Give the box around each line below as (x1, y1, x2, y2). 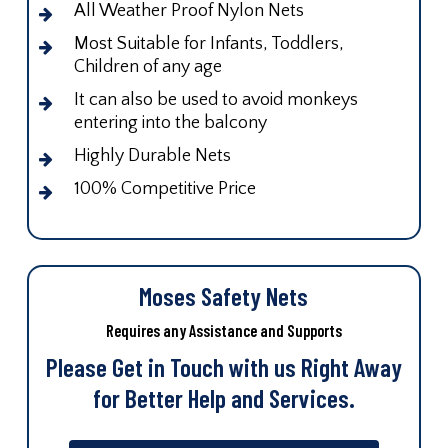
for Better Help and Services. (92, 382, 355, 414)
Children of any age (73, 56, 222, 77)
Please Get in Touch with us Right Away (45, 351, 402, 383)
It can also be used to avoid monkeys (73, 89, 358, 110)
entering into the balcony (73, 112, 267, 133)
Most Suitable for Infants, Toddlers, (73, 33, 344, 54)
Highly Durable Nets (73, 145, 231, 166)
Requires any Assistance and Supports (105, 321, 342, 341)
